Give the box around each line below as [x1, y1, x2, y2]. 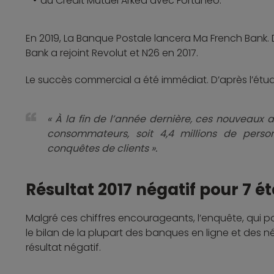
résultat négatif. [26, 240, 102, 255]
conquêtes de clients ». [47, 141, 158, 156]
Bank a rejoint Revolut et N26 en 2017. [26, 46, 199, 61]
